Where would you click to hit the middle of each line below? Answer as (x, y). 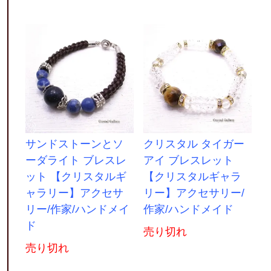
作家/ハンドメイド (188, 209)
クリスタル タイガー (194, 144)
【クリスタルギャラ (192, 176)
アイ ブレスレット (188, 160)
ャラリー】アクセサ (74, 193)
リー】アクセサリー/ (194, 193)
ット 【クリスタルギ (76, 176)
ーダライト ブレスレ (76, 160)
